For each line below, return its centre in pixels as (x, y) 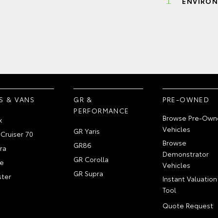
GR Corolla (91, 159)
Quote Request (188, 205)
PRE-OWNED (186, 99)
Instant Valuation (190, 179)
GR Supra (89, 173)
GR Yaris (87, 131)
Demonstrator (185, 154)
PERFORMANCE (101, 110)
